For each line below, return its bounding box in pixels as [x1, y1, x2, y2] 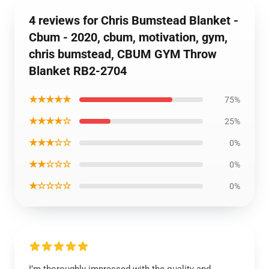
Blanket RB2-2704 [29, 64, 127, 78]
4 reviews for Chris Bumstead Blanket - [29, 13, 238, 28]
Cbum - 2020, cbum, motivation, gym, [29, 30, 228, 44]
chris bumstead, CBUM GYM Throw [29, 47, 217, 61]
